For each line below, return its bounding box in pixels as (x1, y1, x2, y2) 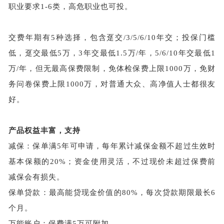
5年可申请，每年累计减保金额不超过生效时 (57, 141, 216, 150)
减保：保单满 (8, 141, 57, 150)
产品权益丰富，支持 (8, 126, 80, 134)
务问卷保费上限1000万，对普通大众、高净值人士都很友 (8, 79, 216, 88)
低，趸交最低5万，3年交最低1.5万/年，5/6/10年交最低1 (8, 48, 216, 57)
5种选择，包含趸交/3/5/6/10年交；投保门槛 (50, 33, 216, 41)
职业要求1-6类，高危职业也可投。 (8, 2, 132, 10)
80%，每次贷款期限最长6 (121, 188, 216, 196)
